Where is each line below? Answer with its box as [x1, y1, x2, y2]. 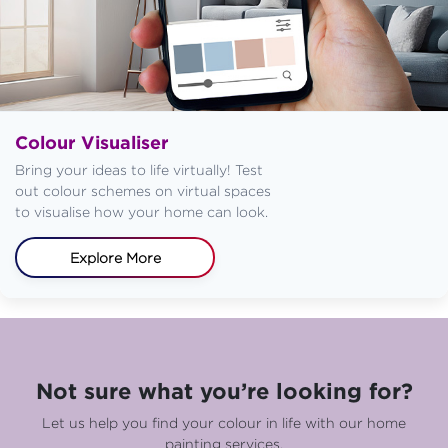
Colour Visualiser [15, 131, 169, 152]
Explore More [69, 249, 161, 265]
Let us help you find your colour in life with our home [42, 414, 406, 430]
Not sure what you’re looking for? [35, 377, 413, 403]
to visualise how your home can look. [15, 203, 268, 219]
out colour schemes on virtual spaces [15, 182, 271, 198]
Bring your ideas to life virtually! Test [15, 161, 263, 177]
